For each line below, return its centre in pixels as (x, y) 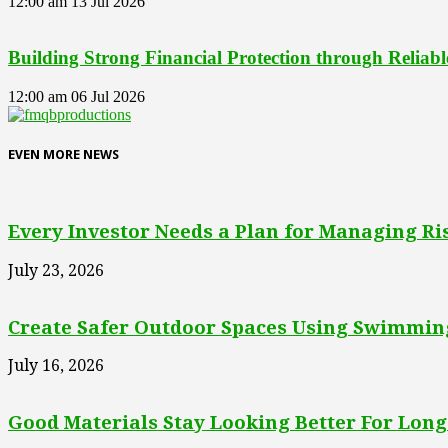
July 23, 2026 (56, 270)
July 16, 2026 (56, 366)
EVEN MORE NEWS (63, 155)
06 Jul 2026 (108, 97)
